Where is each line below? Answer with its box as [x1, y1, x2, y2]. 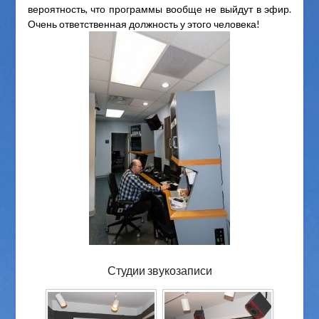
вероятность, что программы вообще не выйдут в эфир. [27, 3, 292, 16]
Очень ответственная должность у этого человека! [27, 18, 260, 31]
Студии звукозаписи [107, 263, 212, 278]
